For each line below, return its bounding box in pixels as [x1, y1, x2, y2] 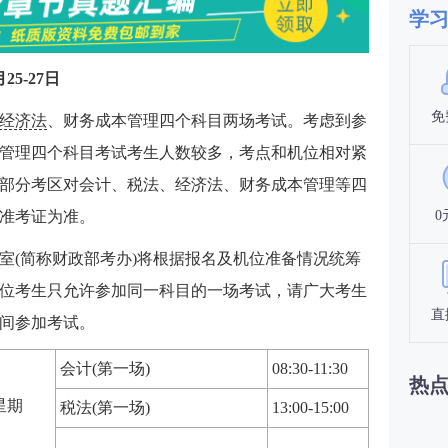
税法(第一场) [60, 398, 150, 416]
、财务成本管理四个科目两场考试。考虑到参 [47, 111, 367, 129]
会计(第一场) [60, 359, 150, 377]
